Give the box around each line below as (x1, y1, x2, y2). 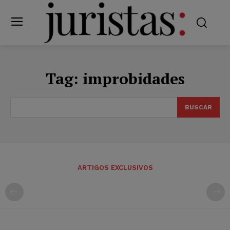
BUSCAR (185, 103, 212, 111)
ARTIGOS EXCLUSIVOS (77, 163, 153, 171)
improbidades (82, 68, 185, 89)
